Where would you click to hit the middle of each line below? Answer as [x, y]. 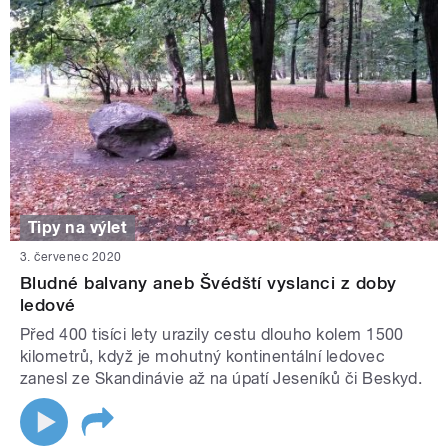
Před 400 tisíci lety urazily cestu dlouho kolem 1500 [212, 335]
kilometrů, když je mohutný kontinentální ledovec [203, 357]
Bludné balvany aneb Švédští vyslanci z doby [208, 283]
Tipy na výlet [78, 227]
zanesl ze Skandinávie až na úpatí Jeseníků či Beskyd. [223, 379]
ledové [48, 305]
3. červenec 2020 [71, 257]
